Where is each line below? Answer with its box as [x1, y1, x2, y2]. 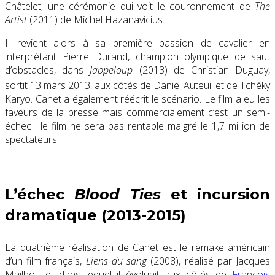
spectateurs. [5, 133, 59, 147]
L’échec [5, 185, 75, 204]
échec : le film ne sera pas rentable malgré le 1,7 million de [5, 119, 270, 133]
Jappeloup [90, 63, 133, 77]
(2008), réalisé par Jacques [150, 254, 271, 268]
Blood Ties [74, 185, 161, 204]
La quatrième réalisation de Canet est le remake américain [5, 241, 270, 255]
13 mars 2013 [30, 79, 90, 93]
